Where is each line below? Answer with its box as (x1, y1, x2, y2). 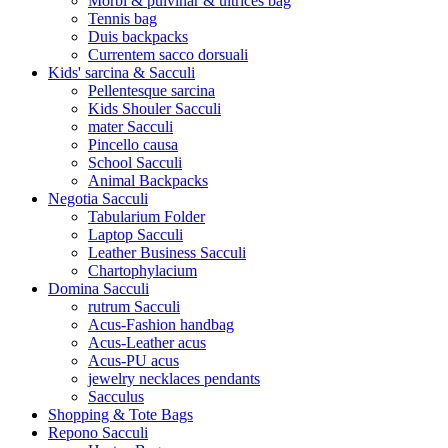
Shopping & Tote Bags (48, 405, 193, 423)
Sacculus (88, 387, 144, 405)
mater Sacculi (88, 117, 173, 135)
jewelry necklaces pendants (88, 369, 260, 387)
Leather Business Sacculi (88, 243, 246, 261)
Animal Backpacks (88, 171, 208, 189)
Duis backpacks (88, 27, 188, 45)
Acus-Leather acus (88, 333, 206, 351)
